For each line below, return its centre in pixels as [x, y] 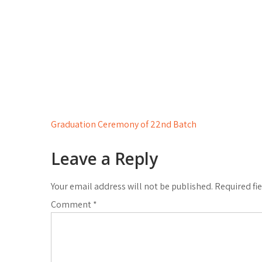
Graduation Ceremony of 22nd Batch [124, 124]
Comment [72, 204]
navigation [93, 143]
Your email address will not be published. [132, 186]
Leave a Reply [104, 158]
